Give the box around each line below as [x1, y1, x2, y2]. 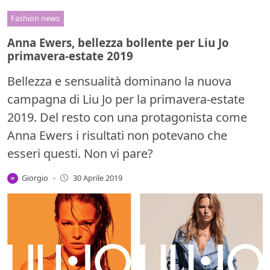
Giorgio [22, 172, 49, 183]
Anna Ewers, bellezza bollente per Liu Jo [7, 34, 229, 50]
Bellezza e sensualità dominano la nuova [7, 72, 231, 89]
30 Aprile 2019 [72, 172, 122, 184]
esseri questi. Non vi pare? [7, 145, 153, 162]
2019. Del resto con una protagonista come [7, 108, 247, 125]
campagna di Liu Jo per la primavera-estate [7, 90, 245, 107]
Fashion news [11, 13, 60, 24]
